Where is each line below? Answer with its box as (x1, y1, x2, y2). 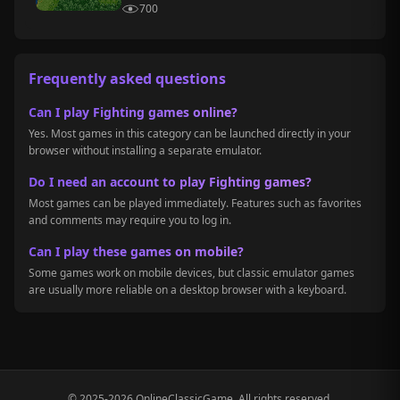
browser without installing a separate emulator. (29, 143, 262, 158)
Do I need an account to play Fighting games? (29, 173, 312, 190)
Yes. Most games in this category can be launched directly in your (29, 126, 351, 141)
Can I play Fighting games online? (29, 104, 237, 121)
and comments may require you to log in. (29, 212, 231, 228)
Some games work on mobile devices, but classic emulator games (29, 265, 354, 280)
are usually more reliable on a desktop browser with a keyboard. (29, 282, 346, 297)
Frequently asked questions (29, 69, 226, 88)
